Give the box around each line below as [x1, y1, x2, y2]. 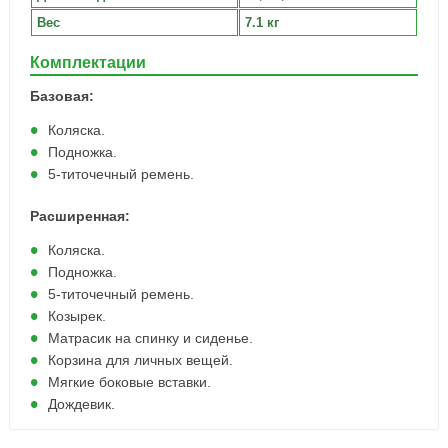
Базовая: [29, 88, 94, 104]
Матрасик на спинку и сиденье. [47, 330, 253, 346]
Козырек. [47, 308, 106, 324]
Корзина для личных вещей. [47, 352, 233, 368]
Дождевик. [47, 396, 115, 412]
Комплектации [29, 54, 146, 71]
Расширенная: [29, 208, 130, 224]
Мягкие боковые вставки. [47, 374, 211, 390]
